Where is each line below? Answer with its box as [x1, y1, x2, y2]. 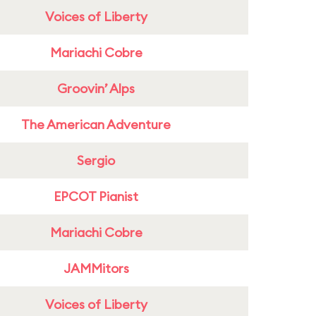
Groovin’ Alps [57, 80, 135, 97]
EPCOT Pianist [54, 188, 138, 205]
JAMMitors [63, 260, 129, 276]
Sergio [77, 152, 115, 169]
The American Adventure [21, 116, 171, 133]
